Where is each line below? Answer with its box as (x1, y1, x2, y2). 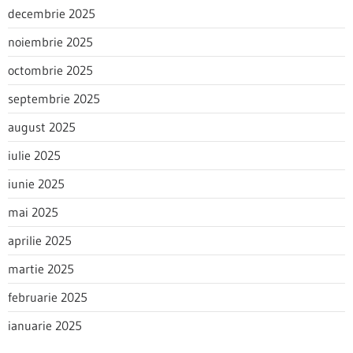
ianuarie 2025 (8, 318, 82, 333)
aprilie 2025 (8, 232, 72, 248)
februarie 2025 (8, 289, 87, 305)
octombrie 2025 (8, 62, 93, 78)
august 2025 (8, 119, 76, 135)
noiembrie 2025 (8, 34, 93, 50)
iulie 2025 (8, 147, 61, 163)
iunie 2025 (8, 176, 65, 191)
